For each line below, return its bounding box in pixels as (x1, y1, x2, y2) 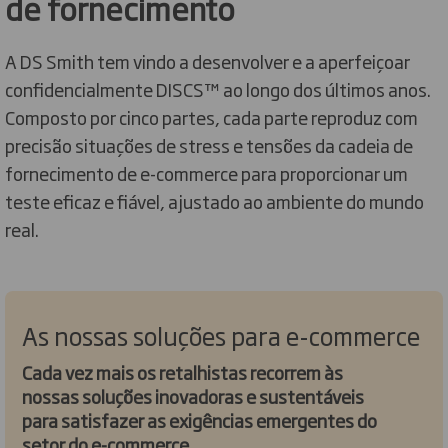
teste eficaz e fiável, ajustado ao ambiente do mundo (5, 187, 424, 214)
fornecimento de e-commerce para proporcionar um (5, 159, 408, 186)
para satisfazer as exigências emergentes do (22, 406, 377, 433)
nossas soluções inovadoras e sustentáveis (22, 382, 364, 409)
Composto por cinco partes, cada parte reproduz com (5, 103, 418, 130)
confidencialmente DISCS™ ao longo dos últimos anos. (5, 75, 431, 102)
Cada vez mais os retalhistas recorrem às (22, 358, 343, 385)
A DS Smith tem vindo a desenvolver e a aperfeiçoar (5, 47, 410, 74)
